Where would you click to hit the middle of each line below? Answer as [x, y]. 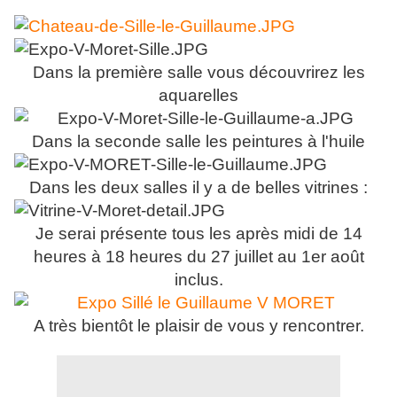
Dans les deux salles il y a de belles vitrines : [198, 188]
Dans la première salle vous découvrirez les [198, 73]
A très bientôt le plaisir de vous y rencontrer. [198, 326]
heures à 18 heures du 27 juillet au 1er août [198, 257]
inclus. [198, 280]
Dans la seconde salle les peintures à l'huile [198, 142]
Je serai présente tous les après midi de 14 [198, 234]
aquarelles [198, 96]
